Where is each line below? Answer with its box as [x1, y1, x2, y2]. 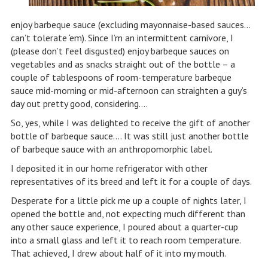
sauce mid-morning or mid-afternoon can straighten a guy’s [10, 84, 247, 96]
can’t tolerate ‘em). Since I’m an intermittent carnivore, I [10, 32, 233, 44]
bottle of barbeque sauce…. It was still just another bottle [10, 130, 249, 142]
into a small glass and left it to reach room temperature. [10, 234, 240, 246]
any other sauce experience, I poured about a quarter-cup [10, 221, 238, 233]
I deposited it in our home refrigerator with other [10, 162, 208, 174]
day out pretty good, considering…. [10, 98, 148, 109]
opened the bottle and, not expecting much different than [10, 208, 245, 220]
